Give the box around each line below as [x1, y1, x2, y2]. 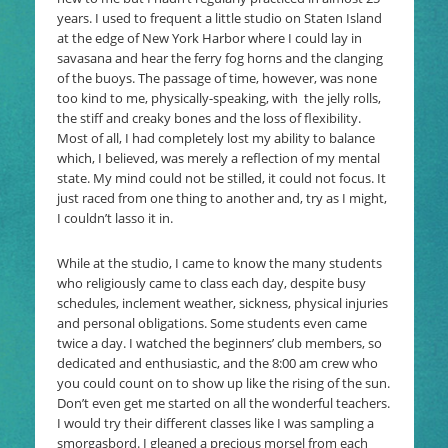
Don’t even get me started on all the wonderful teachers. [56, 394, 390, 413]
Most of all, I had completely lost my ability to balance [56, 129, 375, 148]
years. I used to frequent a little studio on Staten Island [56, 9, 382, 28]
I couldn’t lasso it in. [56, 209, 173, 228]
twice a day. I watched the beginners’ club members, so [56, 334, 382, 353]
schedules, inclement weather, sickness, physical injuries [56, 294, 388, 313]
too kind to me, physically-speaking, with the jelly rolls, [56, 89, 381, 108]
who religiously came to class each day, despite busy [56, 274, 366, 293]
